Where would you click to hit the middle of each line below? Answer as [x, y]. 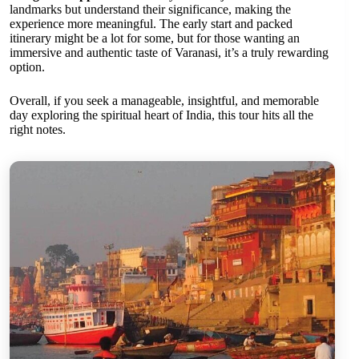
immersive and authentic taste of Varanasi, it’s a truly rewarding [169, 53]
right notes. [38, 130]
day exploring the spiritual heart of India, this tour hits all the [161, 115]
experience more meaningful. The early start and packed [151, 24]
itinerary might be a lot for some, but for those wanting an [155, 38]
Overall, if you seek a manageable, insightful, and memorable [164, 101]
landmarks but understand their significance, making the [150, 10]
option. [27, 67]
